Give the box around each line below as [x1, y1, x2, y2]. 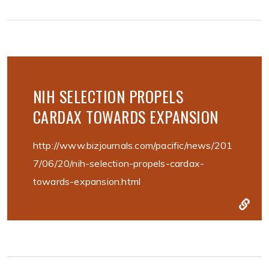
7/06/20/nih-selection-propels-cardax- [32, 157, 205, 170]
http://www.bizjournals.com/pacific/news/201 [32, 139, 233, 152]
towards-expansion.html [32, 175, 141, 188]
